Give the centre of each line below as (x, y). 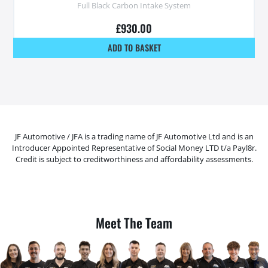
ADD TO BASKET (134, 47)
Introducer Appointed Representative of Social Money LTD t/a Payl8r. (134, 148)
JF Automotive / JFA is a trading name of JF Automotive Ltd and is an (134, 137)
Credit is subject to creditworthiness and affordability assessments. (134, 159)
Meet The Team (134, 223)
